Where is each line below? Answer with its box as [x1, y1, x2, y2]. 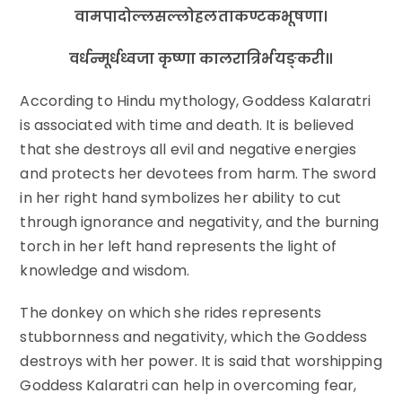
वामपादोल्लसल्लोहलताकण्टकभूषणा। [74, 6, 328, 28]
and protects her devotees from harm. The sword [20, 163, 377, 185]
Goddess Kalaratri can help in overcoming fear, [20, 375, 357, 397]
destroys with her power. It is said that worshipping [20, 351, 382, 372]
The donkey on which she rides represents [20, 302, 322, 324]
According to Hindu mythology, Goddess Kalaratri [20, 91, 371, 112]
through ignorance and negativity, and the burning [20, 212, 380, 233]
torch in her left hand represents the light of [20, 236, 337, 258]
